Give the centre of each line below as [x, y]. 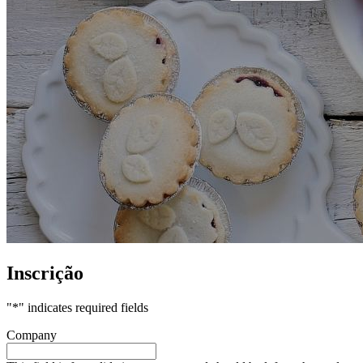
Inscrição [45, 273]
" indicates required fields [83, 308]
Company [32, 335]
